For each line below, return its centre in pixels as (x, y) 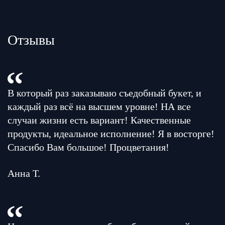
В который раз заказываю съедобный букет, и (104, 93)
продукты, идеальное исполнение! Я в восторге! (111, 134)
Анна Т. (24, 173)
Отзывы (31, 40)
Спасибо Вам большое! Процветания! (88, 147)
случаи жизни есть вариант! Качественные (99, 120)
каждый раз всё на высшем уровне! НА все (99, 106)
